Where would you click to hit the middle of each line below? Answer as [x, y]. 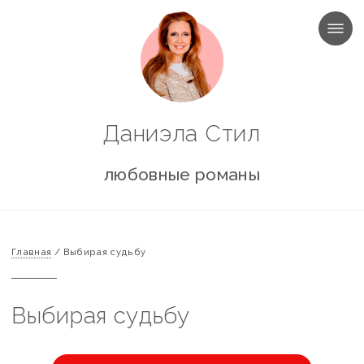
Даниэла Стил [182, 134]
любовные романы [182, 174]
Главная [32, 252]
